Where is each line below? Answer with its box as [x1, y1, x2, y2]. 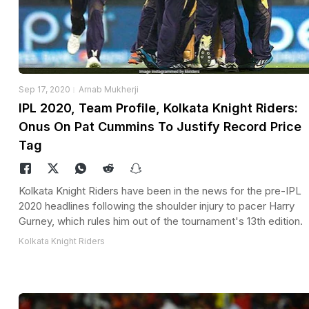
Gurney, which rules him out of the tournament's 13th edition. [19, 215, 303, 228]
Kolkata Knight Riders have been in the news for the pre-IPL [19, 184, 301, 198]
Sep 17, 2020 [19, 84, 70, 95]
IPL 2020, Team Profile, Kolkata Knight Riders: [19, 101, 298, 116]
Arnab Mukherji [79, 84, 139, 95]
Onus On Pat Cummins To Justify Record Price [19, 119, 301, 134]
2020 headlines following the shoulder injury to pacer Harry [19, 199, 295, 213]
